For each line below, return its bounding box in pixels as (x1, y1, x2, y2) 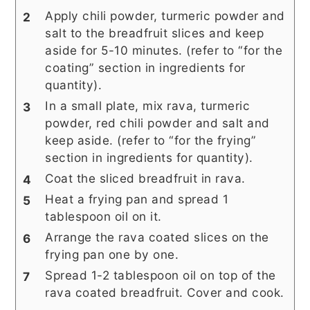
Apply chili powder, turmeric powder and (45, 8, 285, 24)
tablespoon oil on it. (45, 209, 162, 224)
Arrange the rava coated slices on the (45, 230, 269, 245)
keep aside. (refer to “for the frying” (45, 133, 257, 148)
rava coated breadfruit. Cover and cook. (45, 285, 284, 300)
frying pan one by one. (45, 247, 179, 262)
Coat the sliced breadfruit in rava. (45, 171, 246, 186)
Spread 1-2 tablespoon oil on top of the (45, 268, 276, 283)
